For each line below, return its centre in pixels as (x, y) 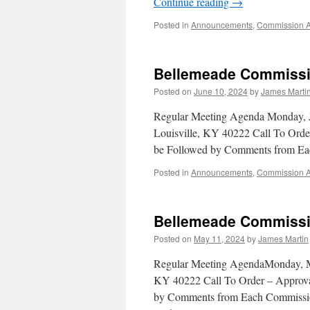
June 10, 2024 (221, 91)
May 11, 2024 (219, 238)
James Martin (283, 238)
